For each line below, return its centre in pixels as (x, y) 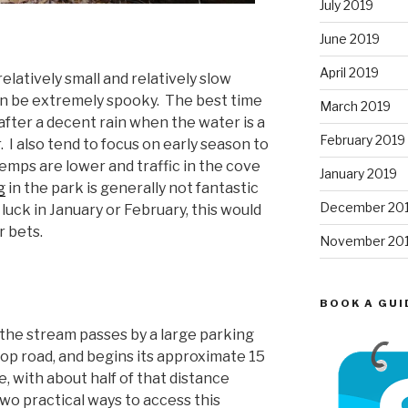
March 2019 (355, 106)
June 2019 (349, 38)
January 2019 (358, 173)
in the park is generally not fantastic (132, 188)
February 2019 (362, 139)
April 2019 (349, 72)
